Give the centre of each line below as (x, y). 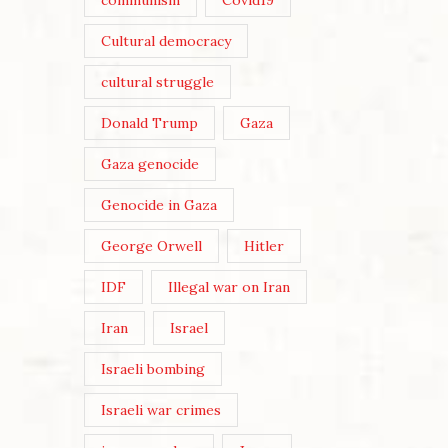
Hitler (264, 246)
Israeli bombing (152, 369)
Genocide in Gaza (158, 205)
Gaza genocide (149, 164)
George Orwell (151, 246)
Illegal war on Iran (229, 287)
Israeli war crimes (160, 410)
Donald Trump (149, 123)
